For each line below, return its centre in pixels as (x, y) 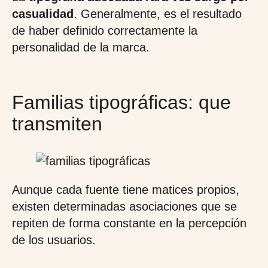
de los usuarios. (54, 240)
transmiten (57, 124)
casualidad (43, 14)
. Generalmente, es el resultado (158, 14)
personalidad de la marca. (81, 47)
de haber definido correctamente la (105, 31)
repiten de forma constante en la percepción (129, 223)
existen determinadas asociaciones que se (124, 206)
